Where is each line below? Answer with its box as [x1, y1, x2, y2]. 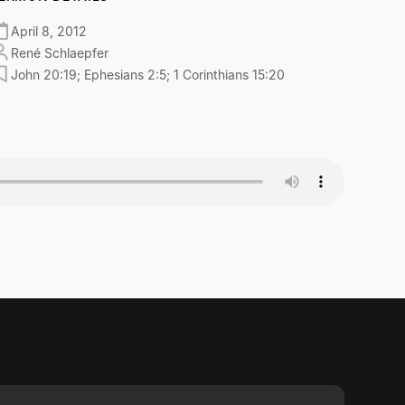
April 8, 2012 [11, 23, 88, 39]
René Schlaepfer [11, 44, 109, 61]
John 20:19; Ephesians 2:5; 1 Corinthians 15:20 [11, 66, 286, 82]
